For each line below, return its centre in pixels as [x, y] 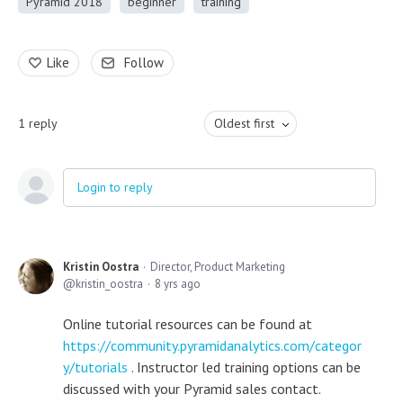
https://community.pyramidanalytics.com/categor [212, 345]
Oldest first [244, 123]
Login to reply [115, 187]
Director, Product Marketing [218, 267]
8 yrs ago [178, 284]
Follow [144, 63]
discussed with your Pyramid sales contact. [192, 389]
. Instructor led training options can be [246, 367]
